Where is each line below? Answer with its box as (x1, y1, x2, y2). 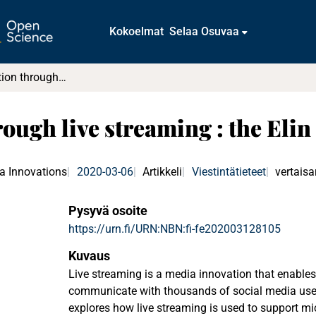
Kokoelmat (109, 25, 164, 38)
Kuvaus (68, 248, 110, 263)
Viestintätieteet (191, 165, 266, 178)
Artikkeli (142, 165, 183, 178)
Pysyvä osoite (68, 203, 147, 218)
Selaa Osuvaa (169, 25, 240, 38)
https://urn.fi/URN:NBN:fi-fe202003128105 (68, 222, 281, 236)
